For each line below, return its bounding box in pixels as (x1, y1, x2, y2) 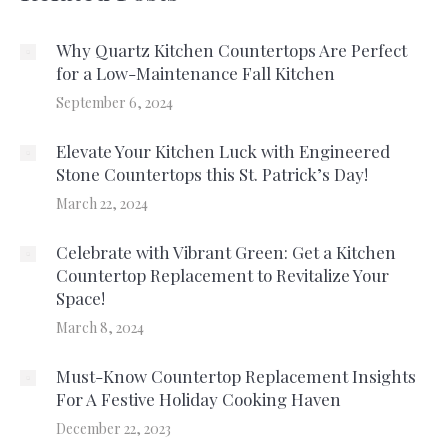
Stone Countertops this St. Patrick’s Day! (56, 163, 368, 185)
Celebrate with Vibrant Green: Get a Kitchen (56, 241, 396, 263)
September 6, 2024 (56, 93, 173, 112)
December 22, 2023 (56, 419, 171, 438)
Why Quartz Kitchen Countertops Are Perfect (56, 39, 407, 61)
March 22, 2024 (56, 194, 148, 213)
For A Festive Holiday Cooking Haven (56, 388, 341, 410)
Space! (56, 287, 105, 309)
